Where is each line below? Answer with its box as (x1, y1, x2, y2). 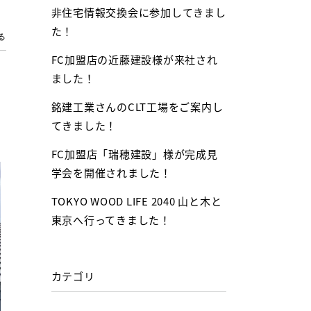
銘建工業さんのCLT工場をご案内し (51, 99, 224, 114)
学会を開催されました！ (51, 165, 171, 180)
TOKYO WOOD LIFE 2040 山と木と (51, 194, 222, 208)
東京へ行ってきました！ (51, 212, 171, 227)
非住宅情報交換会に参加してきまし (51, 5, 226, 19)
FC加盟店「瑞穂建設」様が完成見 (51, 146, 218, 161)
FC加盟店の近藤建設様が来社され (51, 52, 218, 67)
